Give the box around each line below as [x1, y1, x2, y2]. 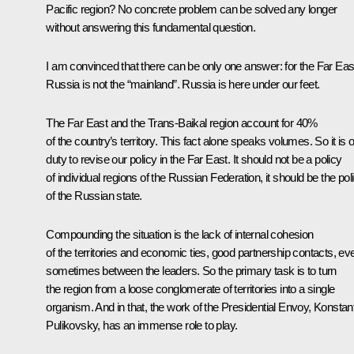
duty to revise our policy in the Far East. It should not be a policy [46, 153, 342, 167]
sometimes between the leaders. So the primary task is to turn [46, 264, 337, 278]
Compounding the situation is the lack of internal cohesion [46, 228, 314, 242]
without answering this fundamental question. [46, 21, 255, 35]
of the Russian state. [46, 189, 142, 203]
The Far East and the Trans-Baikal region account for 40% [46, 116, 318, 130]
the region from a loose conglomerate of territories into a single [46, 282, 335, 296]
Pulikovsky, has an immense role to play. [46, 318, 238, 333]
